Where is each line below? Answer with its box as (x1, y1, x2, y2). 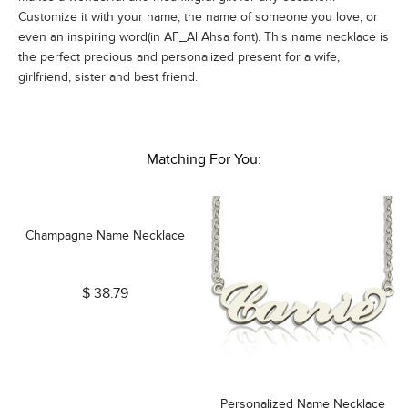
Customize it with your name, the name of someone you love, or (18, 9, 378, 25)
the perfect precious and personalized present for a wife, (18, 49, 340, 65)
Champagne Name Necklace (25, 228, 185, 243)
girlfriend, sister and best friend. (18, 69, 198, 85)
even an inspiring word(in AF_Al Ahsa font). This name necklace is (18, 29, 389, 45)
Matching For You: (147, 150, 261, 168)
